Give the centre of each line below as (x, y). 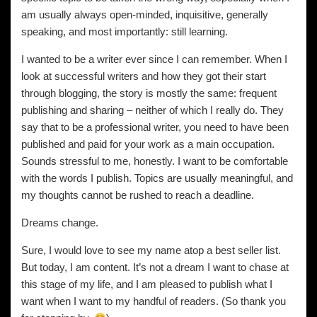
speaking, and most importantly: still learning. (125, 31)
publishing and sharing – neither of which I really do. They (152, 110)
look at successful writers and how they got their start (144, 76)
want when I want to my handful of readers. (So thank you (154, 301)
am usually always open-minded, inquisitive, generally (145, 15)
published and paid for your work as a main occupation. (148, 144)
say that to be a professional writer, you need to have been (155, 127)
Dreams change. (60, 223)
